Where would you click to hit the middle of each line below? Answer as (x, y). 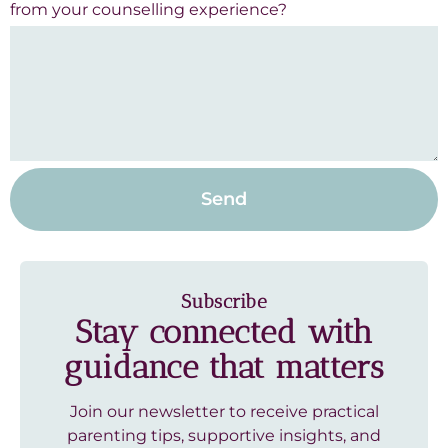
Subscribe (224, 302)
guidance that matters (224, 367)
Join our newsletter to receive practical (224, 412)
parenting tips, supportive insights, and (224, 436)
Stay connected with (224, 332)
